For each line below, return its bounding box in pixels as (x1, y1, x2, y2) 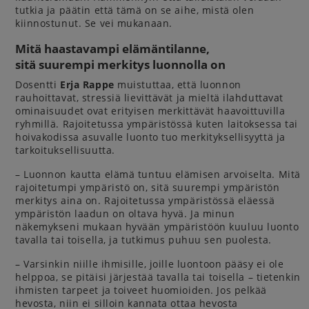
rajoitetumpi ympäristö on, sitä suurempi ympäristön (15, 181, 280, 194)
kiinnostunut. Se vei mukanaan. (15, 17, 176, 30)
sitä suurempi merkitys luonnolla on (15, 57, 226, 72)
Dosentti (15, 78, 61, 91)
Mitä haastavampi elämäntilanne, (15, 41, 210, 57)
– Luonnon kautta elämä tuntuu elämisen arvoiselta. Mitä (15, 168, 301, 181)
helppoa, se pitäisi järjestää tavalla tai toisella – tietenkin (15, 270, 301, 283)
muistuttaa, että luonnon (114, 78, 241, 91)
